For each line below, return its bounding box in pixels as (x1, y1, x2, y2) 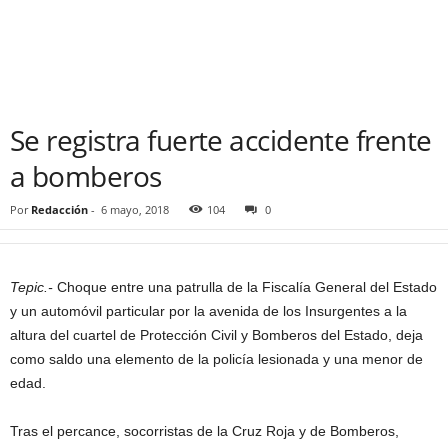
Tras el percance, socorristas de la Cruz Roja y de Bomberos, (10, 423, 399, 439)
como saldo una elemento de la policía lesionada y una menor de (10, 351, 423, 367)
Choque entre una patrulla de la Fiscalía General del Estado (53, 279, 437, 295)
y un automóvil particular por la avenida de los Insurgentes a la (10, 303, 407, 319)
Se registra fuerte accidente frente (10, 121, 432, 159)
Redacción (31, 202, 88, 217)
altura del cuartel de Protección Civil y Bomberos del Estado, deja (10, 327, 423, 343)
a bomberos (10, 157, 162, 195)
